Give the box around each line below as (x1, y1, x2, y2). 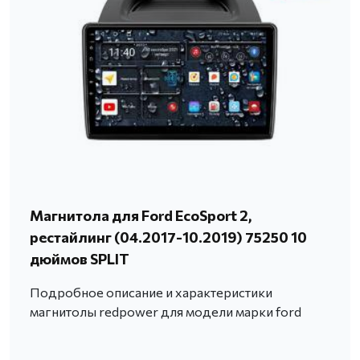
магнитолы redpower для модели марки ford (30, 304, 301, 320)
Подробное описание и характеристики (30, 284, 272, 301)
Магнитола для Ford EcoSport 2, (30, 207, 252, 225)
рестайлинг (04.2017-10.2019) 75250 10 (30, 228, 307, 247)
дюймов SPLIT (30, 250, 129, 268)
